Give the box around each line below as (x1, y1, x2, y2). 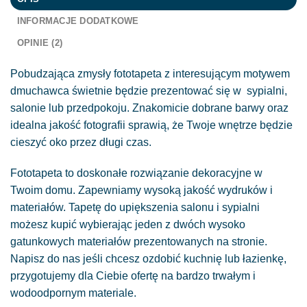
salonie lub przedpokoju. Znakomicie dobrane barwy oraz (10, 101, 288, 114)
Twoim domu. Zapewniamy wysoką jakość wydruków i (10, 184, 273, 197)
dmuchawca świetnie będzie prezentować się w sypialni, (10, 84, 287, 97)
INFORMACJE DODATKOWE (16, 15, 139, 26)
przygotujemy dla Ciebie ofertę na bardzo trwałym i (10, 270, 256, 282)
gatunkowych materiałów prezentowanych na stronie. (10, 236, 267, 248)
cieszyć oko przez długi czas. (10, 136, 151, 148)
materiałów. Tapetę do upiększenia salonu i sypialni (10, 201, 260, 214)
